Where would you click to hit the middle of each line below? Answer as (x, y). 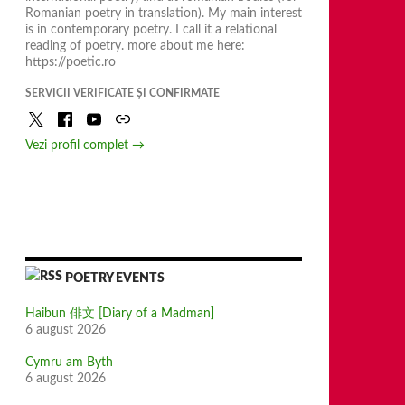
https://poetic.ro (71, 62)
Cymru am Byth (69, 363)
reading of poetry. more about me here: (135, 46)
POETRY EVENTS (115, 278)
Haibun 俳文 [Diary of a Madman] (120, 314)
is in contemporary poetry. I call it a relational (151, 30)
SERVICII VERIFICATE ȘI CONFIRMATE (122, 93)
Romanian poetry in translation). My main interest (164, 14)
